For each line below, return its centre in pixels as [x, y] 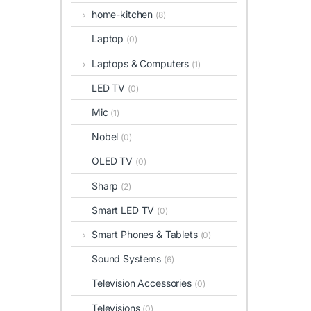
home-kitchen [124, 15]
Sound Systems [128, 259]
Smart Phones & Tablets [146, 234]
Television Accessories [143, 283]
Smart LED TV [125, 210]
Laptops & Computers [142, 63]
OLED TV [114, 161]
